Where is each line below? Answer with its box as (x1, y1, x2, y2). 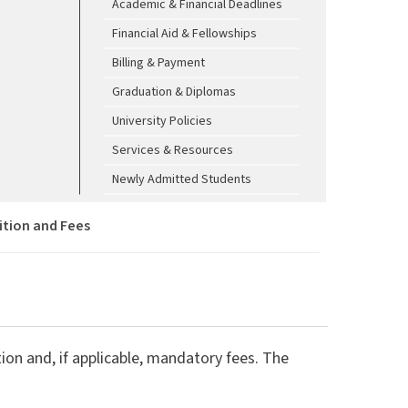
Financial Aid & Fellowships (112, 24, 258, 43)
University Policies (112, 111, 213, 130)
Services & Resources (112, 140, 234, 159)
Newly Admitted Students (112, 169, 252, 189)
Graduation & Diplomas (112, 82, 237, 101)
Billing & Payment (112, 53, 206, 72)
